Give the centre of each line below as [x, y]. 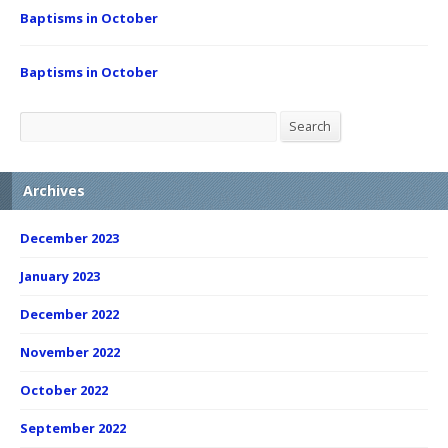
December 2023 [69, 238]
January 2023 [60, 276]
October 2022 [64, 390]
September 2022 [73, 428]
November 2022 [70, 352]
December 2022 [69, 314]
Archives [54, 191]
